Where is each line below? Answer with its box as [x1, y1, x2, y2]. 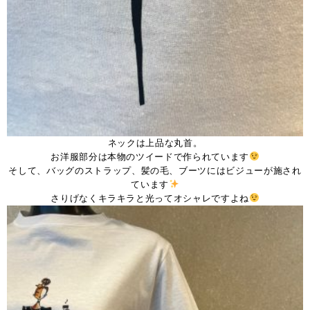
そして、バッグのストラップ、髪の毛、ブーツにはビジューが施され [8, 165, 302, 176]
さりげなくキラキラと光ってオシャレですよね [51, 192, 249, 203]
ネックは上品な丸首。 [107, 137, 203, 148]
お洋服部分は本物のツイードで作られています [51, 151, 249, 162]
